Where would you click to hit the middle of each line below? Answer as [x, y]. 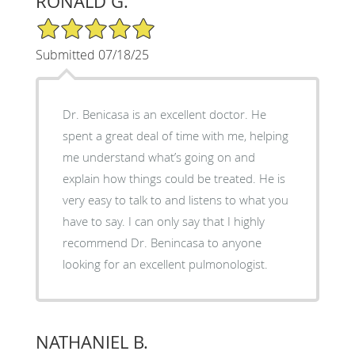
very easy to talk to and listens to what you [175, 199]
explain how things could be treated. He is [174, 178]
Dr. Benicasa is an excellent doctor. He [164, 114]
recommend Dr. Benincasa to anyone [162, 242]
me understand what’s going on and [158, 157]
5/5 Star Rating [74, 23]
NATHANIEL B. [92, 342]
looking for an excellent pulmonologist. [165, 263]
